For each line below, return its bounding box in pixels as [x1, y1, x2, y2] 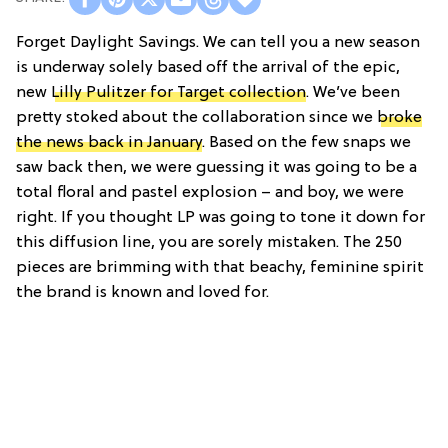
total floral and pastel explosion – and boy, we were [16, 183, 404, 202]
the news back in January [16, 133, 202, 152]
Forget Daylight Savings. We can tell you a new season [16, 33, 420, 52]
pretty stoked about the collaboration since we [16, 108, 377, 127]
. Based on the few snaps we [202, 133, 411, 152]
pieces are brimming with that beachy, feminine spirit [16, 258, 424, 277]
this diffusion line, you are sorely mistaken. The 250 [16, 233, 402, 252]
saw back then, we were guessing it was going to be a [16, 158, 417, 177]
